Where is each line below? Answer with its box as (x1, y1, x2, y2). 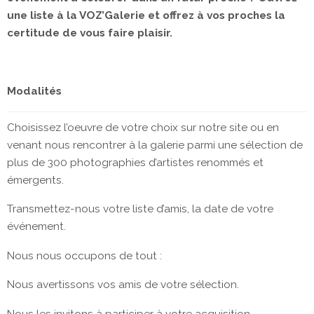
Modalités (7, 84, 62, 97)
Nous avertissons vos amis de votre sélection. (7, 278, 239, 292)
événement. (7, 220, 66, 233)
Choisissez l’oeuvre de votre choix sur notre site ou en (7, 121, 279, 134)
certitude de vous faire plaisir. (7, 26, 172, 39)
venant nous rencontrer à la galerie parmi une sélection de (7, 139, 303, 151)
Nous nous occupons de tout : (7, 249, 162, 262)
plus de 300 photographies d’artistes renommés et (7, 156, 264, 169)
